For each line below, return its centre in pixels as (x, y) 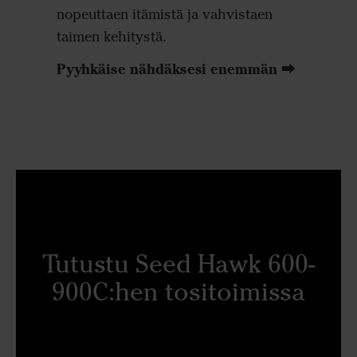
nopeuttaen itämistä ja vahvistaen (164, 15)
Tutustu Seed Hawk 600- (178, 264)
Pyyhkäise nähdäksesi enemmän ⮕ (176, 69)
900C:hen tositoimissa (178, 292)
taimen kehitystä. (111, 37)
